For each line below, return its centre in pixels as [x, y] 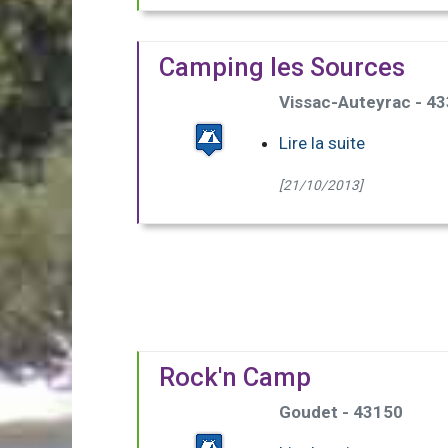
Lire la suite [322, 143]
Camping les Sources [282, 67]
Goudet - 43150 [341, 412]
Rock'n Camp [235, 377]
